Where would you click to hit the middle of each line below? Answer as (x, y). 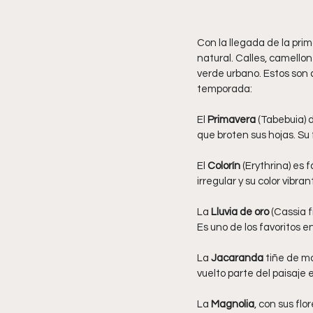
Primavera (232, 119)
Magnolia (233, 304)
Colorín (224, 166)
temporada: (225, 89)
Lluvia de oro (240, 212)
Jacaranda (237, 258)
